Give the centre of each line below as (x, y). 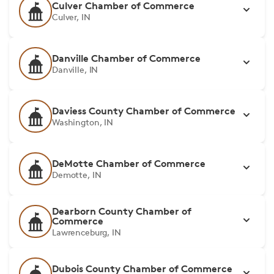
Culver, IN (71, 17)
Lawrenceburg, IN (87, 232)
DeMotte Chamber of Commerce (129, 163)
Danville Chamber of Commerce (126, 58)
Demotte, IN (77, 175)
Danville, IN (75, 69)
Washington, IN (83, 122)
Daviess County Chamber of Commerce (144, 111)
